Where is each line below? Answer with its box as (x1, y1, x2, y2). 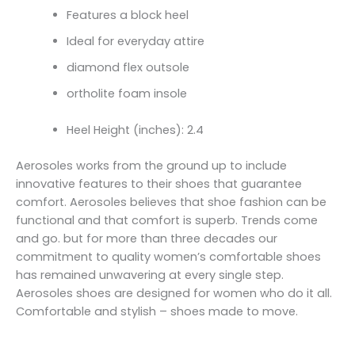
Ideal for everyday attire (66, 33, 204, 50)
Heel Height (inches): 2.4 (66, 122, 204, 139)
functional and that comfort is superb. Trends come (16, 212, 318, 229)
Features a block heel (66, 7, 189, 24)
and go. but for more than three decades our (16, 231, 277, 247)
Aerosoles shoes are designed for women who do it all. (16, 285, 332, 302)
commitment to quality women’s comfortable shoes (16, 249, 321, 265)
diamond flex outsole (66, 59, 189, 76)
